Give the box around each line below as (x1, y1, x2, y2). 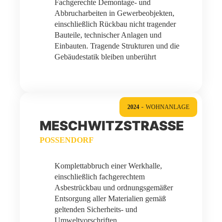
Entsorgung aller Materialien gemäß (55, 194, 166, 203)
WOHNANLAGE (146, 104, 189, 111)
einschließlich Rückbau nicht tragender (55, 20, 176, 28)
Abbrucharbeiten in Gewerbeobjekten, (55, 9, 174, 17)
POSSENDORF (40, 136, 94, 144)
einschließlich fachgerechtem (55, 172, 145, 181)
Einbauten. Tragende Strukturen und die (55, 42, 179, 50)
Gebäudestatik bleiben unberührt (55, 53, 156, 61)
